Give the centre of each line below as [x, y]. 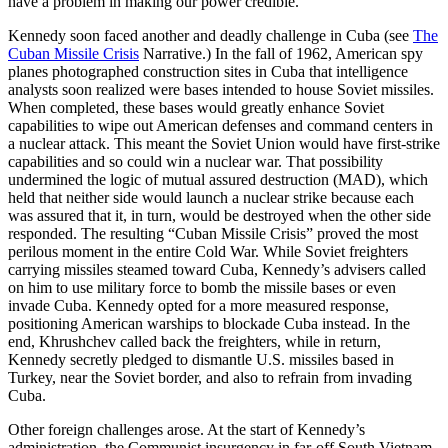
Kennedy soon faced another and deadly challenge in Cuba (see [210, 35]
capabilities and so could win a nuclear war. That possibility [195, 161]
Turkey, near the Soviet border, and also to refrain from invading [210, 377]
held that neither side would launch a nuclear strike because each [211, 197]
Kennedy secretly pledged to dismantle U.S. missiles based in [201, 359]
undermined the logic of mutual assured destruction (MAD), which [218, 179]
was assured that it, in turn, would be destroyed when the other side [219, 215]
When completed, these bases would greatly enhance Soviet [196, 107]
